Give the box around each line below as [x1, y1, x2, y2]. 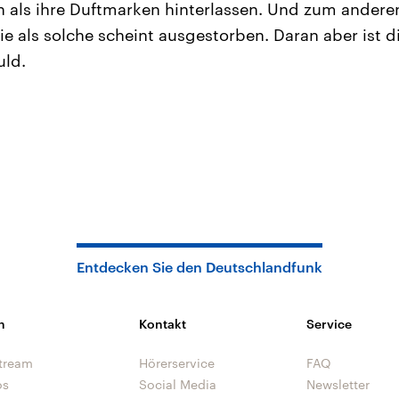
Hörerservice [139, 355, 215, 370]
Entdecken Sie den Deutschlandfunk [77, 258, 322, 275]
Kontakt [139, 316, 186, 331]
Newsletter [305, 377, 370, 392]
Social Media [139, 377, 216, 392]
